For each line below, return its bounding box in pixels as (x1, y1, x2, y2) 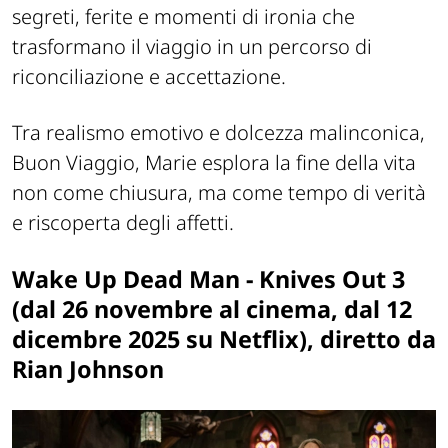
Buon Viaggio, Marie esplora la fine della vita (12, 149, 416, 177)
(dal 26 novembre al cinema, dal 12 (12, 293, 412, 326)
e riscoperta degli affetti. (12, 209, 234, 237)
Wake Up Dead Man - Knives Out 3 (12, 263, 405, 296)
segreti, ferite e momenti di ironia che (12, 3, 355, 31)
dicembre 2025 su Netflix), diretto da (12, 323, 436, 356)
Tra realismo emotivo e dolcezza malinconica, (12, 119, 425, 147)
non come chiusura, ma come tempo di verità (12, 179, 426, 207)
